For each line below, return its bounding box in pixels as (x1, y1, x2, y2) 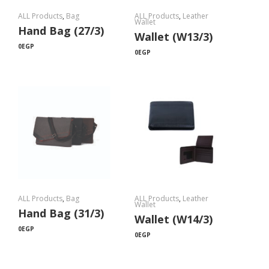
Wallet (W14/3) (134, 212, 213, 226)
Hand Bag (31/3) (18, 206, 104, 220)
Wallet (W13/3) (134, 29, 213, 44)
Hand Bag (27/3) (18, 23, 104, 38)
